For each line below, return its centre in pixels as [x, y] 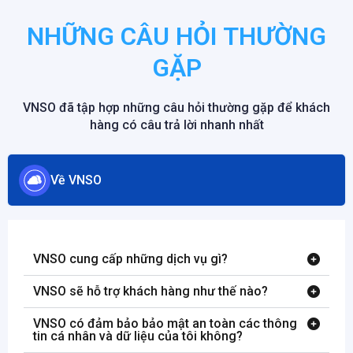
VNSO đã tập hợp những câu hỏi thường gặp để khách [176, 108]
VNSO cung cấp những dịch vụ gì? [130, 259]
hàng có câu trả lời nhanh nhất [176, 125]
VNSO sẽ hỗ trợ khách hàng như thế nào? [150, 292]
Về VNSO [76, 180]
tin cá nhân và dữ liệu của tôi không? [138, 336]
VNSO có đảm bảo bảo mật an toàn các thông [165, 324]
